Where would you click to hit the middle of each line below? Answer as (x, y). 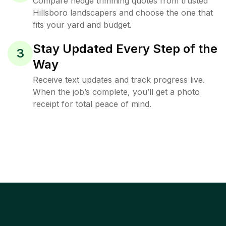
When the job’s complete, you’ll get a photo (116, 92)
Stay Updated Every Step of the (125, 49)
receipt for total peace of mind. (92, 104)
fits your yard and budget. (82, 25)
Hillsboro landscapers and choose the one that (123, 13)
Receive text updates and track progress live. (119, 80)
